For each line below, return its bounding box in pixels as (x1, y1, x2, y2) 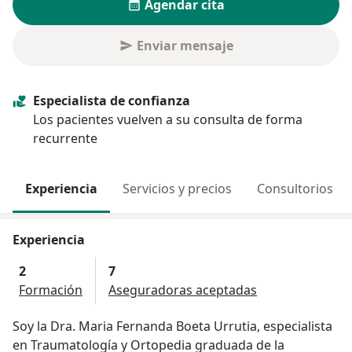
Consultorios (257, 180, 333, 198)
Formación (19, 281, 82, 299)
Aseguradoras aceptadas (108, 281, 257, 299)
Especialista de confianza (33, 92, 190, 110)
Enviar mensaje (136, 37, 233, 55)
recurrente (33, 130, 97, 148)
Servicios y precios (123, 180, 232, 198)
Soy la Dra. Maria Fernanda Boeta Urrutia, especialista (13, 317, 332, 335)
